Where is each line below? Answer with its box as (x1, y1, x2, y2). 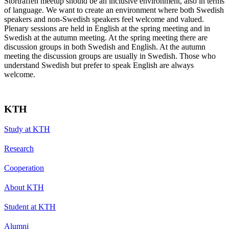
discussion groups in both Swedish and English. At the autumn (4, 42, 205, 51)
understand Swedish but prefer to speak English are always (4, 60, 194, 70)
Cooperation (4, 163, 44, 172)
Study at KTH (4, 124, 50, 133)
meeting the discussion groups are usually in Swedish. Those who (4, 51, 216, 60)
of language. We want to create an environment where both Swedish (4, 5, 224, 14)
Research (4, 144, 34, 153)
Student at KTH (4, 202, 56, 211)
